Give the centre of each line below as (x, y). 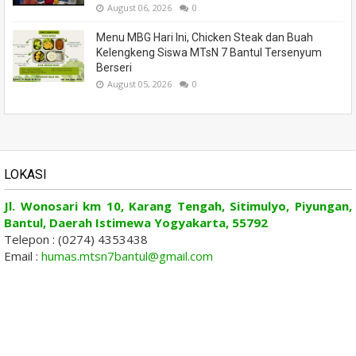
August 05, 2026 (139, 83)
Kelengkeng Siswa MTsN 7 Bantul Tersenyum (209, 52)
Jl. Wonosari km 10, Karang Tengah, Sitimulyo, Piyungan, (178, 205)
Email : (23, 255)
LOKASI (25, 174)
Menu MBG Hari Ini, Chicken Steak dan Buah (205, 37)
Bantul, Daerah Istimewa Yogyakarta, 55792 (136, 222)
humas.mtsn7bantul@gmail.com (127, 255)
